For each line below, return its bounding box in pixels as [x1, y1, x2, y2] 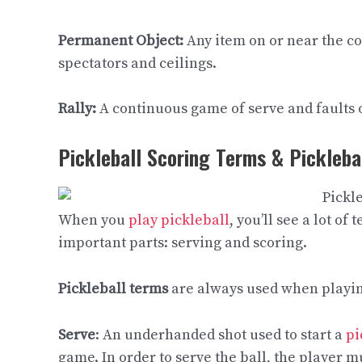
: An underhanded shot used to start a [95, 325, 346, 344]
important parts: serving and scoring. [58, 234, 307, 253]
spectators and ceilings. [58, 53, 217, 73]
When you [58, 211, 128, 230]
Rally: [58, 99, 99, 119]
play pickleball [128, 211, 229, 230]
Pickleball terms [58, 279, 168, 298]
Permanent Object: [58, 31, 187, 50]
